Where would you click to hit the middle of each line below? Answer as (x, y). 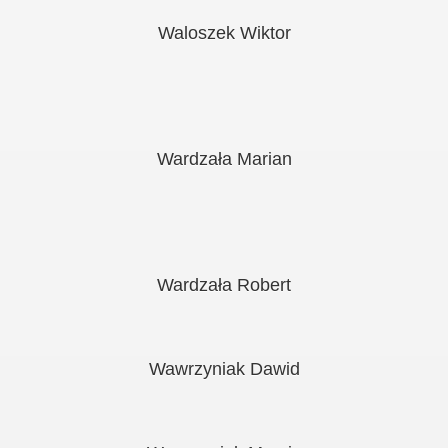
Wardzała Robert (224, 285)
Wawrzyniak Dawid (224, 369)
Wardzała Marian (224, 159)
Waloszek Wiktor (224, 33)
